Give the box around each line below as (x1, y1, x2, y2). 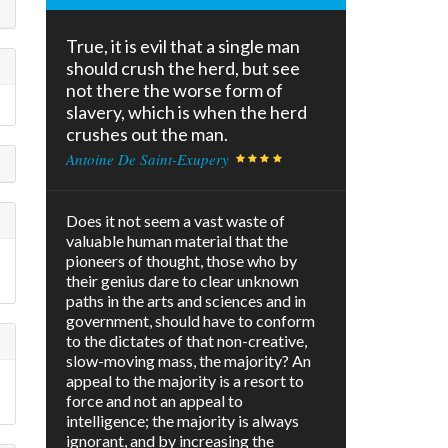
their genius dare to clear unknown (66, 271, 299, 291)
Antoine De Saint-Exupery (66, 149, 229, 170)
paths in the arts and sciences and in (66, 291, 306, 311)
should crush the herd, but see (66, 57, 300, 80)
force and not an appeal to (66, 391, 243, 411)
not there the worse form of (66, 79, 283, 102)
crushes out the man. (66, 123, 228, 146)
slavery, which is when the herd (66, 101, 307, 124)
